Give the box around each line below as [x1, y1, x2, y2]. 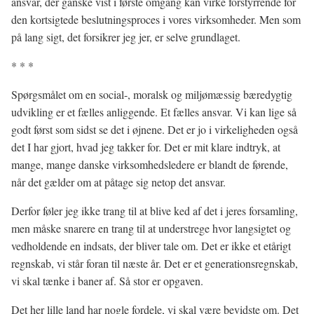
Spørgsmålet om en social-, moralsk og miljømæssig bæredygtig [11, 87, 292, 102]
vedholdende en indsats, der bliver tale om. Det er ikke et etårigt [11, 238, 291, 253]
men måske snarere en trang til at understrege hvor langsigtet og [11, 221, 291, 235]
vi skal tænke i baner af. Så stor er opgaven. [11, 273, 203, 288]
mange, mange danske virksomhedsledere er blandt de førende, [11, 157, 288, 172]
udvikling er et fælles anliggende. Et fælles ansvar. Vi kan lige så [11, 104, 296, 119]
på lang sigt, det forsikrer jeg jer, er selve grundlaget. [11, 29, 240, 44]
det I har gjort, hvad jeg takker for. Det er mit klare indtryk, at [11, 139, 280, 154]
